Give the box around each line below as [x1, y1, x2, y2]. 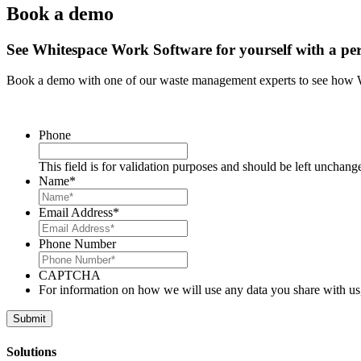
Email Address [39, 205, 113, 220]
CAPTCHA [39, 268, 101, 283]
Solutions [6, 344, 56, 359]
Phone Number [39, 237, 116, 251]
